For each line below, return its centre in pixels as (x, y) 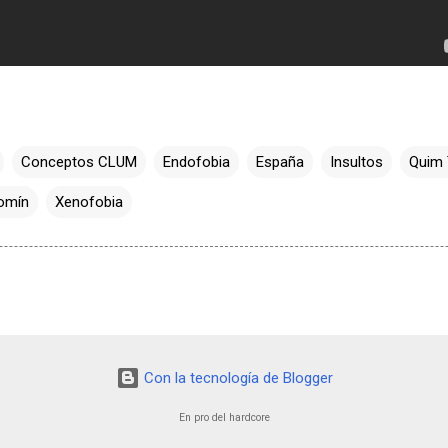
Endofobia (196, 162)
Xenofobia (89, 202)
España (280, 162)
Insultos (356, 162)
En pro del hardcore (224, 417)
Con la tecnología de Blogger (236, 378)
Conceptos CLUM (79, 162)
